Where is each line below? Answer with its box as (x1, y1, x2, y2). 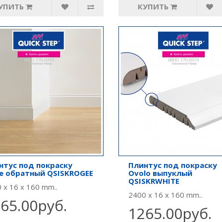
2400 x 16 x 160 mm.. (128, 190, 202, 200)
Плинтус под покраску (128, 160, 217, 170)
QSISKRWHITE (128, 176, 179, 186)
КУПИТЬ (138, 1, 169, 11)
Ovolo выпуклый (128, 168, 192, 178)
